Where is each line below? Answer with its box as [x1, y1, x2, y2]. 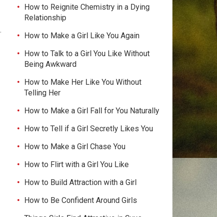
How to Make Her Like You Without [24, 77, 141, 87]
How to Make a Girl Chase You [24, 142, 125, 151]
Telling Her [24, 88, 61, 97]
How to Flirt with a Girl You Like [24, 160, 129, 169]
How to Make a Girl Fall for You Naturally [24, 106, 159, 115]
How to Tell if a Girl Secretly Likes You [24, 124, 153, 133]
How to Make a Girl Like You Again [24, 31, 139, 40]
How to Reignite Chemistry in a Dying [24, 2, 150, 12]
